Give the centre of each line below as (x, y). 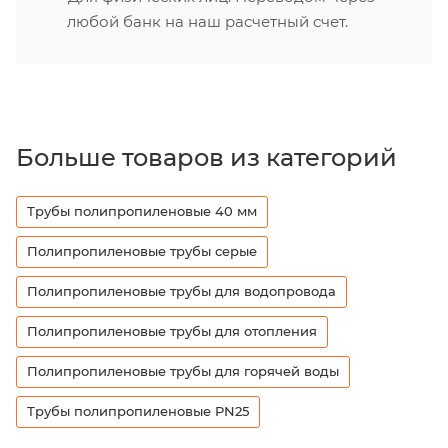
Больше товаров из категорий (206, 158)
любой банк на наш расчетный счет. (207, 22)
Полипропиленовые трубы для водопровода (181, 291)
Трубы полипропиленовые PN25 (138, 411)
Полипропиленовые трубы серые (142, 251)
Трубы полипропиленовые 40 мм (142, 211)
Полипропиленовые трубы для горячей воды (183, 371)
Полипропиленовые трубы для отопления (172, 331)
